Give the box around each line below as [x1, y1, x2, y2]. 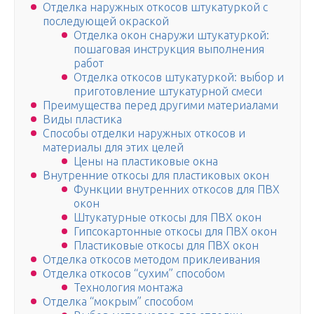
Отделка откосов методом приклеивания [43, 253, 260, 266]
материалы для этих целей [43, 141, 184, 154]
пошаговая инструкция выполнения [74, 43, 264, 56]
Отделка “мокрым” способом [43, 295, 193, 308]
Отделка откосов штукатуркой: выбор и [74, 71, 284, 84]
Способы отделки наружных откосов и [43, 127, 245, 140]
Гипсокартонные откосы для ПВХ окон [74, 225, 277, 238]
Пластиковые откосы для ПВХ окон [74, 239, 259, 252]
